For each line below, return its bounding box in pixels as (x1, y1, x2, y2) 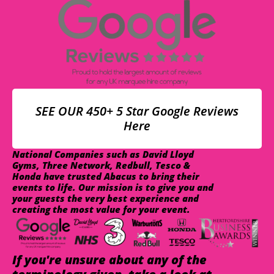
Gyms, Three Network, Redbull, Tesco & (12, 159, 190, 172)
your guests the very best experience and (12, 192, 199, 205)
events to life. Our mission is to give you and (12, 181, 213, 194)
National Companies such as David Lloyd (12, 148, 194, 161)
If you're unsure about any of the (12, 251, 207, 268)
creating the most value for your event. (12, 203, 190, 216)
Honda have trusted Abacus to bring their (12, 170, 199, 183)
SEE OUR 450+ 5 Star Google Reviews (35, 103, 239, 120)
